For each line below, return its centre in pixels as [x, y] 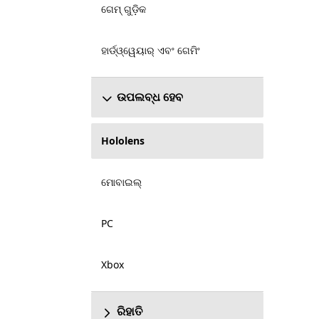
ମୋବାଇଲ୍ [121, 182]
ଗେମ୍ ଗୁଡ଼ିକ [123, 9]
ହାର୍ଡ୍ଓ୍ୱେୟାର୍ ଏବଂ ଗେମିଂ [150, 50]
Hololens [122, 141]
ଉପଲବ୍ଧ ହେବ [150, 97]
